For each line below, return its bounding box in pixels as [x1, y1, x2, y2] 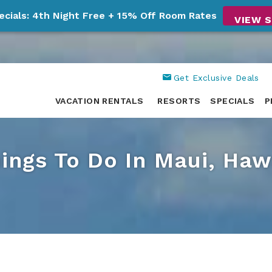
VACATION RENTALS [55, 96, 144, 106]
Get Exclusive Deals [173, 73, 259, 83]
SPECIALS [210, 96, 255, 106]
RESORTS [157, 96, 201, 106]
